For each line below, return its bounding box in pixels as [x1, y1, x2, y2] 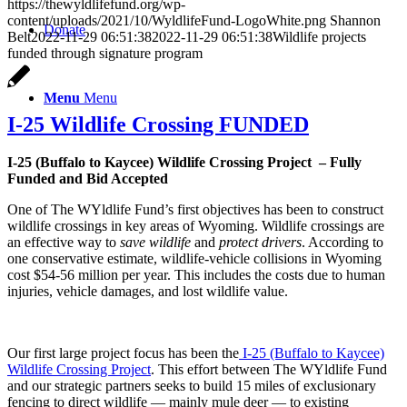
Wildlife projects [273, 28, 366, 45]
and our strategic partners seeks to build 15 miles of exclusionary [7, 378, 376, 394]
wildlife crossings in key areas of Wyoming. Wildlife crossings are [7, 218, 384, 234]
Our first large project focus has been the [7, 345, 239, 362]
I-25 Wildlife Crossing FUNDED [7, 112, 309, 136]
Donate [44, 22, 85, 37]
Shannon [330, 12, 381, 28]
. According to [302, 234, 383, 251]
